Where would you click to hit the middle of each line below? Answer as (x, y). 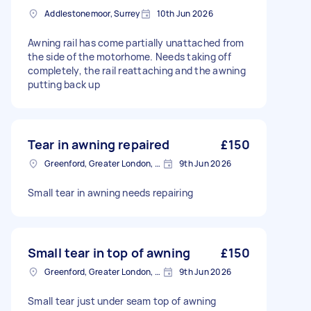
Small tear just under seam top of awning (122, 301)
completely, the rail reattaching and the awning (137, 70)
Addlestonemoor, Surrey (92, 14)
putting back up (64, 84)
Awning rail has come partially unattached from (136, 43)
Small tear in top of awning (109, 253)
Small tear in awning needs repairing (110, 193)
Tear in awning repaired (99, 144)
